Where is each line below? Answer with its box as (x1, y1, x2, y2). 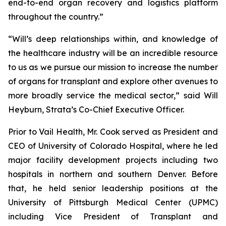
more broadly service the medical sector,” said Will (8, 90, 218, 100)
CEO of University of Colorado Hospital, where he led (8, 141, 218, 151)
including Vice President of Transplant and (8, 211, 218, 221)
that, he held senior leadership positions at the (8, 183, 218, 193)
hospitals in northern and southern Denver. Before (8, 169, 218, 179)
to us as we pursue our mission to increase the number (8, 62, 218, 72)
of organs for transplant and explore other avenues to (8, 76, 218, 86)
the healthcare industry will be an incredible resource (8, 48, 218, 58)
